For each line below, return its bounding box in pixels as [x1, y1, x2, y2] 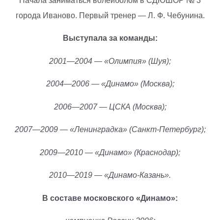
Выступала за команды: [62, 34, 158, 43]
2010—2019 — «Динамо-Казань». [49, 171, 171, 180]
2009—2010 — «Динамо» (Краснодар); [40, 148, 180, 157]
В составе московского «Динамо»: [42, 193, 178, 202]
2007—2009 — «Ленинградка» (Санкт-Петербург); [14, 125, 206, 134]
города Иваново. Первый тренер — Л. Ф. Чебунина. [15, 11, 205, 20]
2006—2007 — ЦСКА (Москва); [54, 102, 166, 111]
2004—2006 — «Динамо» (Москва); [46, 80, 174, 88]
